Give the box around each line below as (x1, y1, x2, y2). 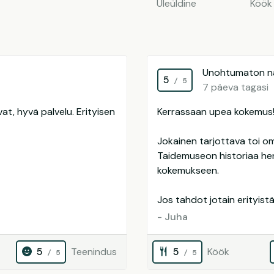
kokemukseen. (157, 164, 219, 177)
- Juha (157, 210, 188, 223)
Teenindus (71, 245, 117, 258)
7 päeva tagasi (202, 81, 268, 94)
